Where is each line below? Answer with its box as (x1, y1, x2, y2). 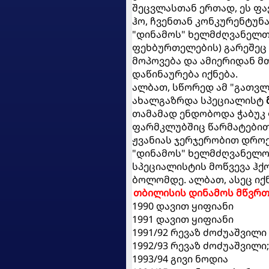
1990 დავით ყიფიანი (132, 199, 234, 213)
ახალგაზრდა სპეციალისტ (132, 93, 266, 107)
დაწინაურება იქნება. (132, 67, 238, 80)
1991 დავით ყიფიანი (132, 212, 234, 226)
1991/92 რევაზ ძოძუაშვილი (132, 225, 267, 239)
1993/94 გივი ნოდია (132, 252, 228, 265)
